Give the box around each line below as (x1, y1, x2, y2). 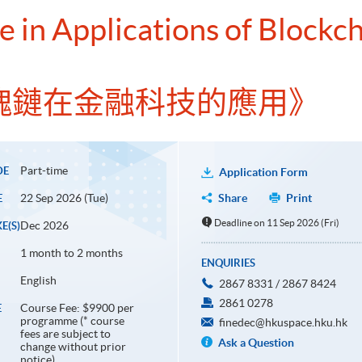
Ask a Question (217, 336, 294, 350)
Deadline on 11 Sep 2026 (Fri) (214, 217, 340, 229)
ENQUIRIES (200, 257, 255, 270)
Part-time (19, 164, 68, 178)
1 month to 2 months (19, 246, 123, 260)
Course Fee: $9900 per (19, 301, 134, 315)
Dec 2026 (19, 219, 69, 233)
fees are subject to (19, 327, 111, 341)
